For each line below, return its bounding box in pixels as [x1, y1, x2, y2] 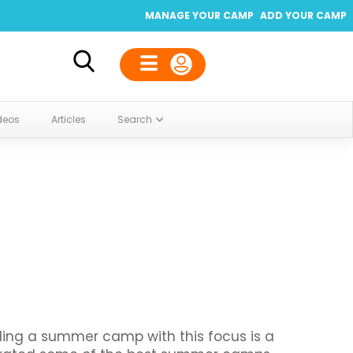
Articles [51, 113, 86, 126]
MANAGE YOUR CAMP [144, 9, 254, 22]
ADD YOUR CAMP [260, 9, 347, 22]
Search [117, 113, 152, 126]
